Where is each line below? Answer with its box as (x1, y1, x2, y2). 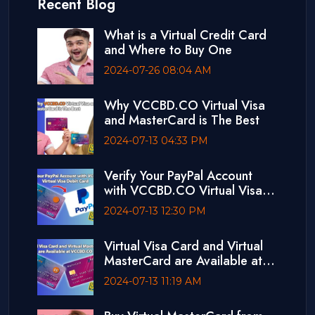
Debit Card (104, 196, 166, 215)
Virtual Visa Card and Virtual (104, 237, 263, 256)
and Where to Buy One (104, 41, 232, 60)
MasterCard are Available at (104, 252, 262, 271)
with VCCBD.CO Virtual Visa (104, 181, 262, 200)
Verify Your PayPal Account (104, 167, 252, 186)
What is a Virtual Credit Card (104, 26, 266, 45)
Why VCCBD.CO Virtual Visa (104, 96, 265, 115)
